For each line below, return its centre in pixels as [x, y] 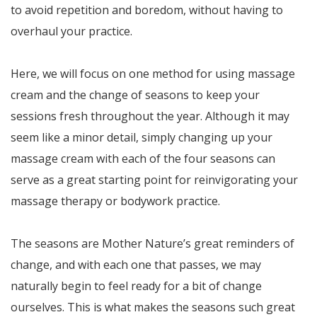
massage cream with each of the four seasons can [143, 158]
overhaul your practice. [71, 31]
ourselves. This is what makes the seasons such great [153, 307]
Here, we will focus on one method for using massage [153, 74]
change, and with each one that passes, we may [136, 265]
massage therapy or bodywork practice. [115, 201]
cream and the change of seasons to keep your [135, 95]
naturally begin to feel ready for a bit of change [136, 286]
